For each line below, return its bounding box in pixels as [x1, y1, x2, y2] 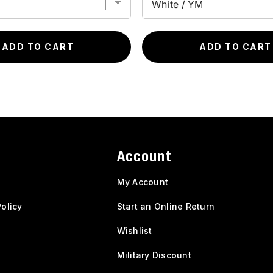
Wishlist [116, 225, 152, 236]
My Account [116, 176, 168, 187]
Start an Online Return [116, 200, 214, 211]
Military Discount [116, 249, 191, 260]
